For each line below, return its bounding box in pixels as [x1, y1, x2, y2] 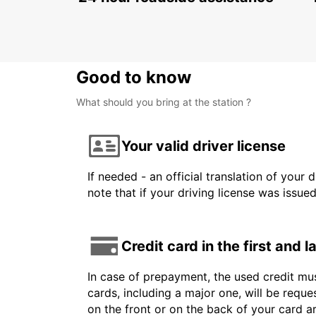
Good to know [76, 67, 191, 88]
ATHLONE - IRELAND [93, 8, 191, 21]
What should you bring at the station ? [76, 96, 251, 109]
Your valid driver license [121, 137, 286, 154]
